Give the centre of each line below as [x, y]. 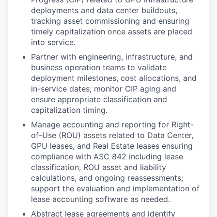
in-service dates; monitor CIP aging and [104, 88]
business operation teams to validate [99, 67]
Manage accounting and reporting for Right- [112, 124]
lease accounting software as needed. [101, 199]
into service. [53, 42]
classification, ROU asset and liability [99, 167]
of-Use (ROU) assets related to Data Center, [112, 135]
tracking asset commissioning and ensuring [110, 21]
